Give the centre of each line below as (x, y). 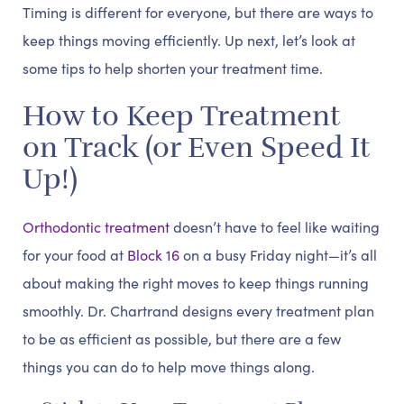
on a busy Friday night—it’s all (278, 255)
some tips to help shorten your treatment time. (173, 68)
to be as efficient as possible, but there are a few (182, 339)
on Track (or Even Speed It (197, 148)
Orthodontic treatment (96, 227)
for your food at (75, 255)
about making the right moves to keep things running (196, 283)
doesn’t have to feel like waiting (275, 227)
